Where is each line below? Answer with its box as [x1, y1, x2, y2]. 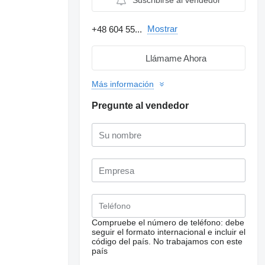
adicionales [197, 214, 235, 223]
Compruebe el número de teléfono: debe [92, 218, 245, 227]
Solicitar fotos [194, 206, 238, 215]
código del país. [92, 237, 151, 246]
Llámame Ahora [145, 53, 206, 63]
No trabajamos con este [153, 237, 243, 246]
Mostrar [147, 24, 178, 34]
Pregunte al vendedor [92, 101, 189, 111]
